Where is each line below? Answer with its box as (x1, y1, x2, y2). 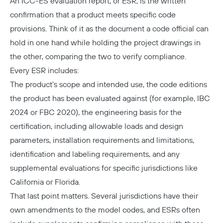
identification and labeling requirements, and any (10, 149, 180, 159)
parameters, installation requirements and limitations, (10, 135, 194, 145)
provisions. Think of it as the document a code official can (10, 24, 209, 34)
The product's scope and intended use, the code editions (10, 80, 207, 90)
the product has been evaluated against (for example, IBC (10, 94, 210, 104)
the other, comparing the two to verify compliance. (10, 52, 186, 62)
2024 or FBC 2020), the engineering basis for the (10, 108, 182, 117)
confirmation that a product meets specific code (10, 10, 176, 20)
